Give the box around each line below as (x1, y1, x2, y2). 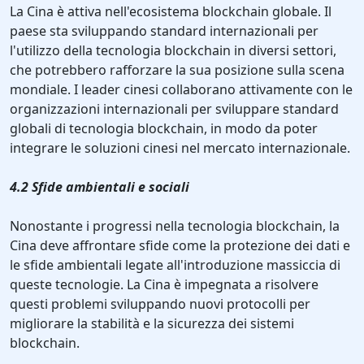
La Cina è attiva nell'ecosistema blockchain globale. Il (10, 2, 331, 21)
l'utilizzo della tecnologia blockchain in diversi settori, (10, 41, 336, 60)
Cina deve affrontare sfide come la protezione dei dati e (10, 236, 350, 255)
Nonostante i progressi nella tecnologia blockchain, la (10, 217, 340, 236)
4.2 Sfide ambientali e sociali (10, 178, 189, 197)
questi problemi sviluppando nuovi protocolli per (10, 295, 310, 314)
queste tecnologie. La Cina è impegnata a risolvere (10, 275, 318, 294)
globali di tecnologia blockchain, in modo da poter (10, 119, 318, 138)
